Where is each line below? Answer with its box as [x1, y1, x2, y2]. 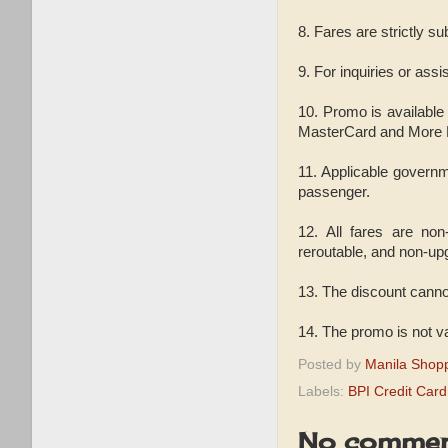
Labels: [298, 384, 348, 400]
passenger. [298, 183, 370, 200]
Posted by [298, 356, 365, 372]
